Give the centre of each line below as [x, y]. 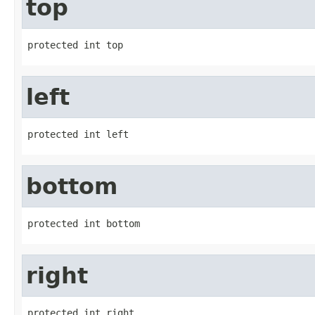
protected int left [78, 134]
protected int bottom [84, 223]
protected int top [75, 45]
